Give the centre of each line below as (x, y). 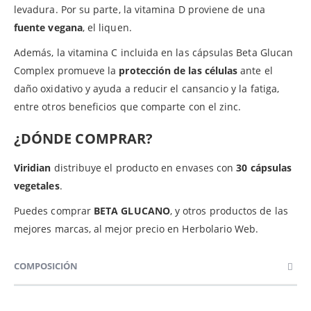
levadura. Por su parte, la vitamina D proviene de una (140, 9)
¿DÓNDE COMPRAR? (84, 138)
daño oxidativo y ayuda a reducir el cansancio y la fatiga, (147, 88)
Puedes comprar (54, 210)
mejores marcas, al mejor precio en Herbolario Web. (136, 228)
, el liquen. (107, 27)
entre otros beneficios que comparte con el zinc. (128, 106)
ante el (255, 70)
